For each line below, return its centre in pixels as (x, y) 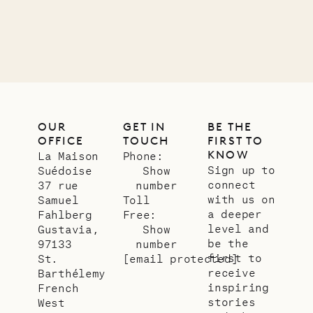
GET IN (144, 126)
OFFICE (61, 140)
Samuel (58, 199)
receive (232, 272)
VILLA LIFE (160, 24)
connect (232, 184)
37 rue (58, 184)
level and (238, 228)
